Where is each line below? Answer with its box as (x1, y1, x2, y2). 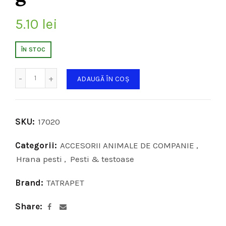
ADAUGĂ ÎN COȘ (77, 74, 129, 83)
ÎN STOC (21, 46, 46, 53)
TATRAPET (46, 177, 84, 188)
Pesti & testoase (70, 153, 134, 164)
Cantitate (35, 69, 67, 77)
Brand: (15, 177, 45, 188)
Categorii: (15, 140, 59, 150)
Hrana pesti (16, 153, 62, 164)
